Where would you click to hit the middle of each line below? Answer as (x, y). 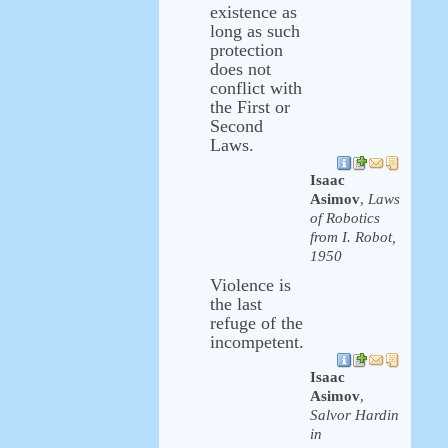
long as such (255, 31)
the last (236, 304)
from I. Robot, (353, 237)
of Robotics (345, 218)
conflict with (256, 88)
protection (246, 50)
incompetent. (257, 342)
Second (236, 126)
